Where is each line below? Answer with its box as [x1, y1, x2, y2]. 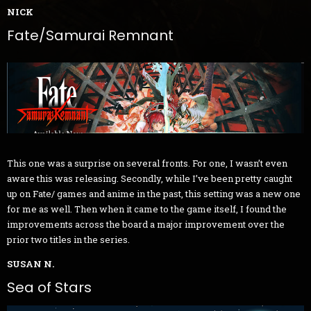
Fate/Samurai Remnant [7, 26, 174, 46]
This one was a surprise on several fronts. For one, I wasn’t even [7, 157, 287, 170]
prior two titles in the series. [7, 233, 130, 246]
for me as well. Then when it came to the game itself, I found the [7, 203, 287, 216]
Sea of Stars [7, 278, 92, 298]
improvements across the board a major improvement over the [7, 218, 285, 231]
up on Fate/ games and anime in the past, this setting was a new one [7, 187, 301, 201]
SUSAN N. [7, 258, 54, 271]
